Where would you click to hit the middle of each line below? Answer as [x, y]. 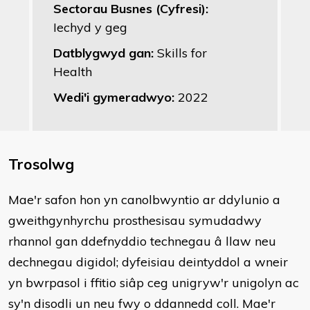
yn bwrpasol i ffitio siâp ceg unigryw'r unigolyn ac [154, 283]
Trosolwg [41, 164]
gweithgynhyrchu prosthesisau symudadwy [135, 220]
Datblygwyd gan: [105, 53]
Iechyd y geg [90, 27]
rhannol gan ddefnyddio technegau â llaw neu [142, 241]
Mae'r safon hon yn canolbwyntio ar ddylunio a [144, 200]
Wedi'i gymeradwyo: [116, 97]
